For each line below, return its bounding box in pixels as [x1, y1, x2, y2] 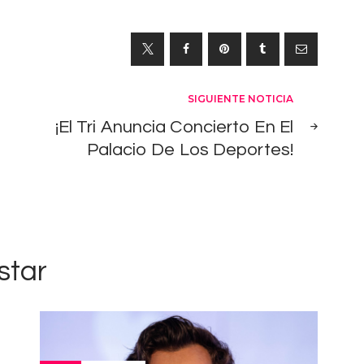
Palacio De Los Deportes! [86, 141, 293, 160]
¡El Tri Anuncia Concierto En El [54, 118, 293, 137]
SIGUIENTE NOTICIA [188, 93, 293, 106]
